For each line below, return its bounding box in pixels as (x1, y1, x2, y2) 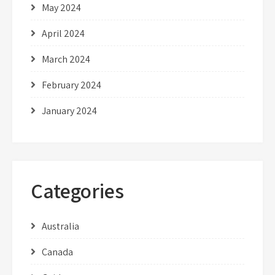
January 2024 (42, 104, 97, 117)
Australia (42, 219, 79, 233)
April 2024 (42, 26, 85, 40)
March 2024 (42, 52, 90, 66)
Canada (42, 245, 73, 258)
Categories (31, 176, 124, 204)
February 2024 (42, 78, 101, 91)
